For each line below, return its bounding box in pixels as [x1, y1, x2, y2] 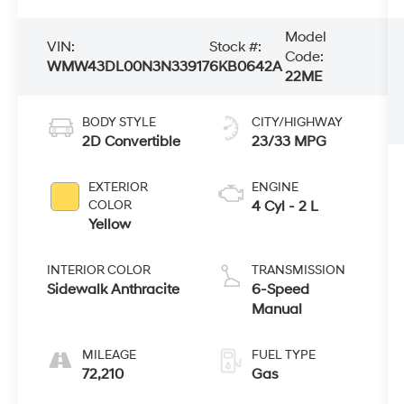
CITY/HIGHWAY [251, 115, 343, 131]
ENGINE [251, 179, 298, 196]
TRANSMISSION [251, 262, 345, 279]
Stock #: [209, 38, 262, 57]
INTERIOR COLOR [47, 262, 151, 279]
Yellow [88, 216, 132, 234]
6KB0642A [209, 58, 283, 77]
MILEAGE [82, 347, 137, 363]
